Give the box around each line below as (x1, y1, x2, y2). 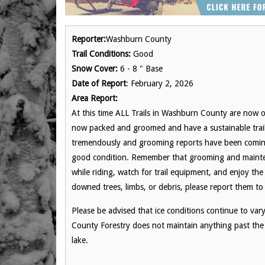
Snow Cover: (72, 64, 118, 73)
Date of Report (72, 79, 126, 88)
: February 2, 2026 (126, 79, 193, 88)
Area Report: (72, 93, 118, 103)
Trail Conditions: (72, 49, 131, 59)
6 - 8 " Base (118, 64, 163, 73)
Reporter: (72, 34, 106, 44)
